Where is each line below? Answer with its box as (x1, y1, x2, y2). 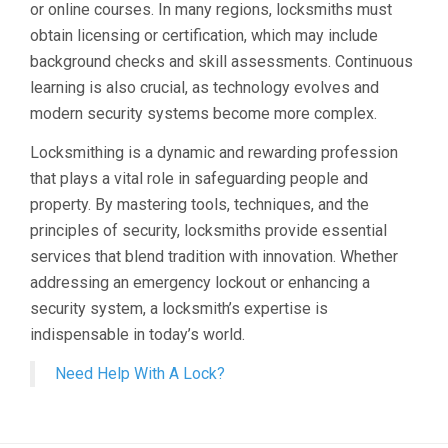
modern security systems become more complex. (30, 104, 377, 123)
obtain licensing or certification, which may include (30, 26, 378, 45)
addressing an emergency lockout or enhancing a (30, 273, 370, 292)
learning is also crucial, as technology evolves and (30, 78, 379, 97)
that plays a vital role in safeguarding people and (30, 169, 368, 188)
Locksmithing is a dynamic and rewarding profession (30, 143, 398, 162)
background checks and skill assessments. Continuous (30, 52, 413, 71)
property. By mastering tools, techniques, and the (30, 195, 369, 214)
